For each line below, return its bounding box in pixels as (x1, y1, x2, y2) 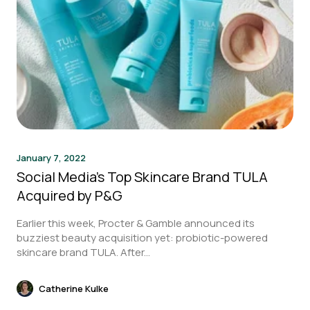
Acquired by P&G (17, 186, 122, 205)
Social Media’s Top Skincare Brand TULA (17, 167, 268, 186)
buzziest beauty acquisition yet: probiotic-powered (17, 230, 268, 245)
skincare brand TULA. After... (17, 245, 150, 259)
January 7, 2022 (17, 152, 86, 164)
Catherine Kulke (39, 282, 109, 295)
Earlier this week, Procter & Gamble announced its (17, 216, 255, 230)
